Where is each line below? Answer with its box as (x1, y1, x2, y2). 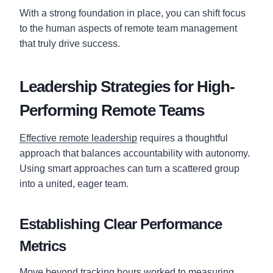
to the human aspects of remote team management (19, 23, 237, 34)
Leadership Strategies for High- (19, 77, 235, 96)
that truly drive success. (19, 38, 120, 49)
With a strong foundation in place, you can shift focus (19, 7, 246, 18)
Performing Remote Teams (19, 101, 204, 119)
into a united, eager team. (19, 178, 129, 189)
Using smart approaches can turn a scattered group (19, 163, 239, 174)
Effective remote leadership (19, 132, 137, 143)
